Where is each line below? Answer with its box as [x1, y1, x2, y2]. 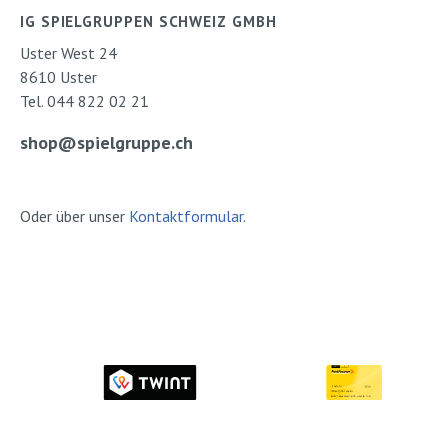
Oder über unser [20, 206, 129, 226]
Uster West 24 [20, 43, 117, 63]
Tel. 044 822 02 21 [20, 91, 149, 111]
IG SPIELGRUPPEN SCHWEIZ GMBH [20, 12, 277, 31]
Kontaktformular [129, 206, 243, 226]
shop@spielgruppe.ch [20, 131, 193, 154]
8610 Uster [20, 67, 97, 87]
